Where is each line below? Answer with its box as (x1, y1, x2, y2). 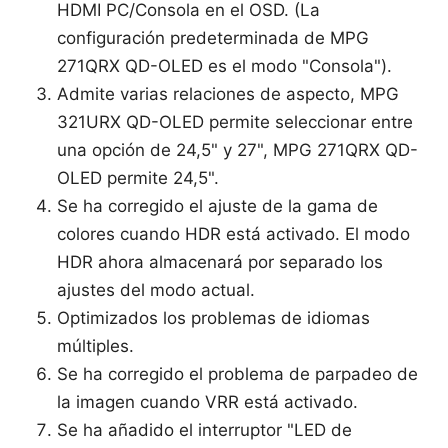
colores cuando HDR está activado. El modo (57, 223, 411, 244)
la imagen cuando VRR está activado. (57, 391, 359, 412)
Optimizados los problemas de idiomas (57, 307, 371, 328)
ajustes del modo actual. (57, 279, 256, 300)
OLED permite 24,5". (57, 167, 220, 188)
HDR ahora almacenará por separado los (57, 251, 384, 272)
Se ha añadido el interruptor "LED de (57, 419, 353, 440)
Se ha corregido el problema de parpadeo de (57, 363, 419, 384)
